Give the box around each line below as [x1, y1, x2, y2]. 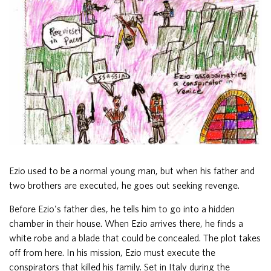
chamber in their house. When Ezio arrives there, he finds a [9, 217, 243, 229]
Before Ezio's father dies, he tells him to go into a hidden [9, 203, 235, 214]
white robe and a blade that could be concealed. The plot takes [9, 232, 261, 243]
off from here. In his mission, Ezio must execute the [9, 246, 215, 258]
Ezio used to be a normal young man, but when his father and [9, 165, 255, 176]
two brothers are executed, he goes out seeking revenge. [9, 179, 240, 191]
